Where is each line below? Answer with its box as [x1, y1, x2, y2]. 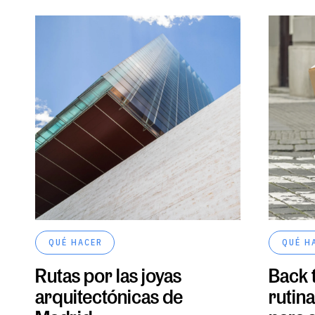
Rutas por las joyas [35, 264, 181, 288]
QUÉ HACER [49, 237, 103, 248]
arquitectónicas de [35, 285, 183, 309]
